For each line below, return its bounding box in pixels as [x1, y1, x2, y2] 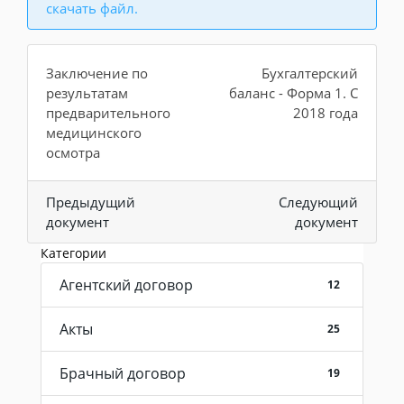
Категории [41, 243, 106, 262]
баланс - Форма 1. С [229, 83, 358, 102]
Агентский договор [60, 274, 193, 295]
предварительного [46, 103, 170, 122]
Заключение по [46, 63, 148, 82]
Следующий [279, 192, 358, 211]
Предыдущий [46, 192, 135, 211]
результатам [46, 83, 128, 102]
